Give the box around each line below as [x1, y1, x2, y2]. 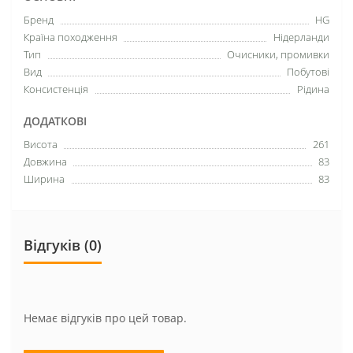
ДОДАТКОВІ [24, 113, 87, 128]
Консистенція [24, 81, 88, 96]
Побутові [287, 64, 329, 79]
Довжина [24, 154, 67, 169]
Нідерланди [273, 29, 329, 44]
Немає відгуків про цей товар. [24, 310, 187, 325]
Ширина [24, 171, 65, 186]
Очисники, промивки [227, 46, 329, 61]
